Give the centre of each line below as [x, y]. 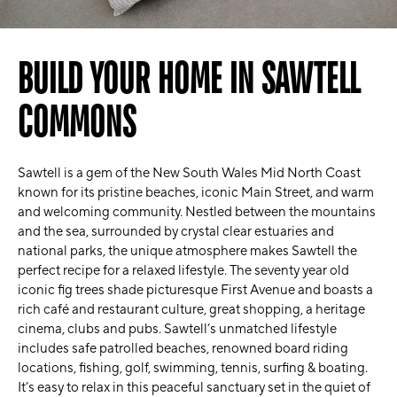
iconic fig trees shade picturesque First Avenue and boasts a [195, 290]
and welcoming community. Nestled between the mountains [197, 212]
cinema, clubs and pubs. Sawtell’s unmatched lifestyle [177, 329]
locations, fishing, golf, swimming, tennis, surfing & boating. [193, 368]
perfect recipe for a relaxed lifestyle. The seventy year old [183, 271]
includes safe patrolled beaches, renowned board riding [183, 349]
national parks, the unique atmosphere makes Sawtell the [187, 251]
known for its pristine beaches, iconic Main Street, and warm [196, 193]
